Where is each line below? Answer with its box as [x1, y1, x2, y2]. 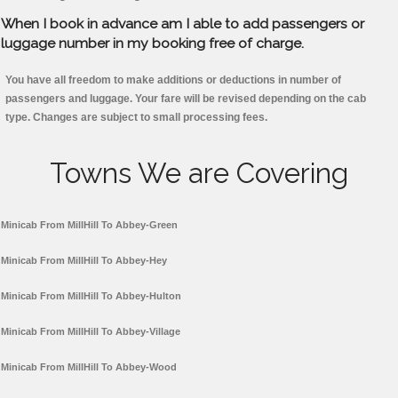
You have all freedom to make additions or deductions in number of [5, 74, 341, 87]
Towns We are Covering [50, 157, 348, 190]
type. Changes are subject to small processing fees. [5, 111, 267, 124]
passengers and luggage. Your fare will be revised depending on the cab [5, 92, 366, 106]
